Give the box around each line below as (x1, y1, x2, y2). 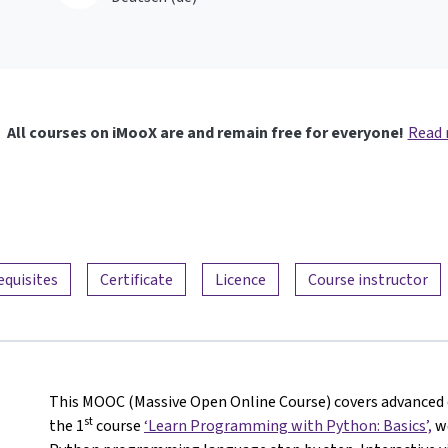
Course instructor (308, 268, 428, 290)
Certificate (100, 268, 173, 290)
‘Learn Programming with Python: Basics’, (144, 414, 432, 436)
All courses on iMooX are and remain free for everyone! (6, 122, 404, 144)
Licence (215, 268, 266, 290)
